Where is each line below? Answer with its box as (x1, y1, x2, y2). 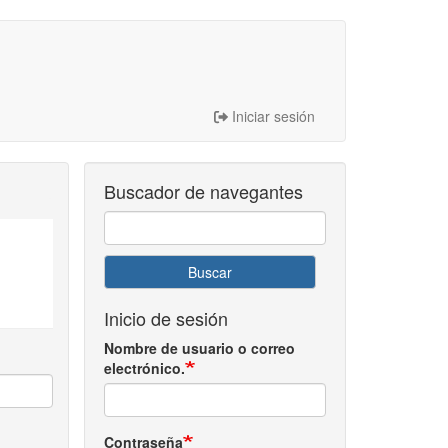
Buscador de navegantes (103, 178, 303, 204)
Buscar (187, 262, 232, 282)
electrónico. (103, 358, 185, 378)
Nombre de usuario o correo (103, 338, 295, 358)
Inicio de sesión (103, 305, 228, 331)
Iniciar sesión (232, 106, 315, 126)
